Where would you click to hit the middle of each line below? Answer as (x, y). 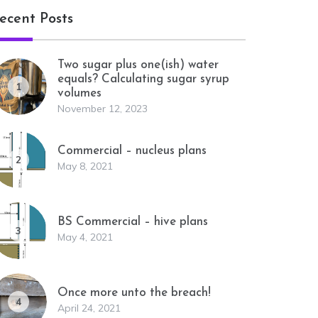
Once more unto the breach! (134, 293)
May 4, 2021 (85, 237)
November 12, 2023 (103, 109)
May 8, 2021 (85, 166)
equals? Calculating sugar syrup (143, 79)
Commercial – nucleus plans (132, 151)
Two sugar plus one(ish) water (138, 65)
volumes (79, 93)
